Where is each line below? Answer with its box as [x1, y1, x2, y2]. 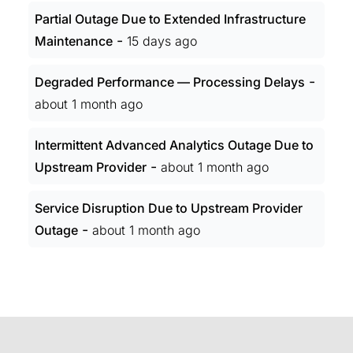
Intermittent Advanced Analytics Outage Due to [35, 137, 314, 153]
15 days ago [127, 33, 197, 49]
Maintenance [35, 33, 113, 49]
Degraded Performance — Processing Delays [35, 74, 305, 90]
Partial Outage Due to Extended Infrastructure [35, 11, 306, 27]
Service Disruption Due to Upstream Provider [35, 200, 303, 216]
